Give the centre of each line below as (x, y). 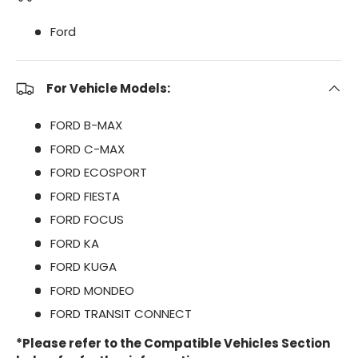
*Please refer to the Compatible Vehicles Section (173, 344)
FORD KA (74, 243)
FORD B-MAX (86, 125)
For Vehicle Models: (108, 89)
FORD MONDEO (92, 290)
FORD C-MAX (87, 149)
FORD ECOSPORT (98, 173)
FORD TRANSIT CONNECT (121, 314)
